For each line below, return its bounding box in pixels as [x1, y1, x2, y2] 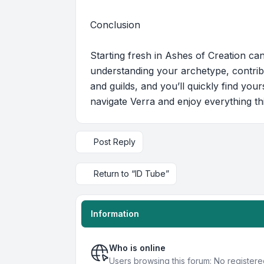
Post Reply [94, 137, 136, 147]
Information [91, 209, 139, 219]
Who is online [109, 243, 166, 253]
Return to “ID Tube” [94, 169, 169, 179]
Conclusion [90, 19, 140, 31]
